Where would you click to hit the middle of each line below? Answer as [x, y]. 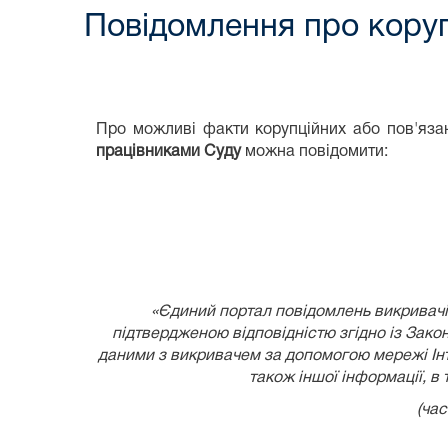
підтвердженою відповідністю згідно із [258, 333]
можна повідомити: [316, 151]
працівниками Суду [168, 151]
